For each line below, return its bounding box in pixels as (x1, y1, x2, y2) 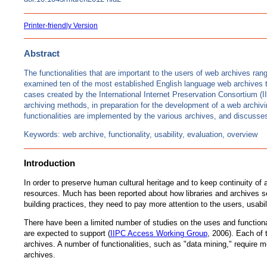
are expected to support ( (24, 229, 110, 238)
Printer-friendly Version (24, 21, 98, 30)
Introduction (24, 158, 75, 169)
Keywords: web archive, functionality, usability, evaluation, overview (24, 129, 257, 139)
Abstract (24, 48, 60, 58)
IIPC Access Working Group (110, 229, 207, 238)
